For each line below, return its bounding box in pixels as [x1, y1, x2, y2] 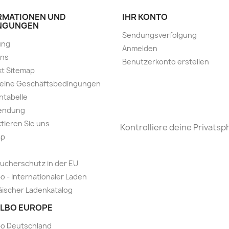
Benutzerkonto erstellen [122, 57, 209, 66]
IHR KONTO [122, 11, 168, 22]
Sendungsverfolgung [122, 30, 197, 40]
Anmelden [122, 43, 157, 53]
